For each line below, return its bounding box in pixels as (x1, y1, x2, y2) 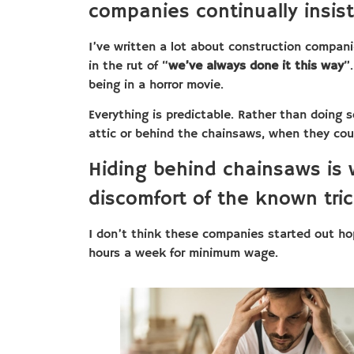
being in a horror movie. (88, 77, 224, 93)
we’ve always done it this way (168, 58, 344, 74)
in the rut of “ (88, 58, 168, 74)
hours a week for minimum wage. (88, 246, 278, 262)
